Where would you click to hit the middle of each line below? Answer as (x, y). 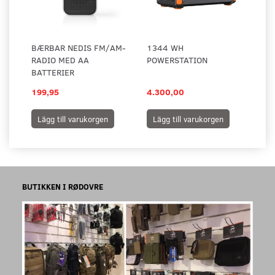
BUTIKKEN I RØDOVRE (63, 186)
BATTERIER (53, 72)
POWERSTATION (177, 60)
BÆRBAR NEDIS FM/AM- (79, 47)
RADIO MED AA (60, 60)
